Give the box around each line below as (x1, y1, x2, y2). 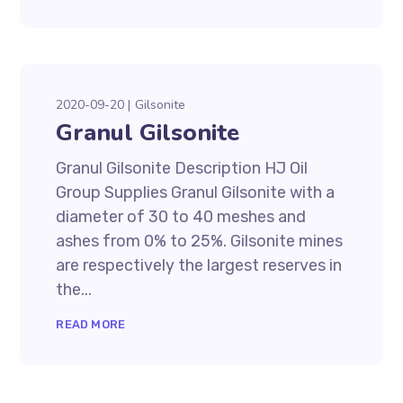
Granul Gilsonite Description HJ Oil (56, 158, 309, 178)
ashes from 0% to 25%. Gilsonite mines (56, 231, 344, 251)
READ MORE (56, 318, 126, 331)
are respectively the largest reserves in (56, 255, 343, 275)
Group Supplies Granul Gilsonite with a (56, 183, 336, 202)
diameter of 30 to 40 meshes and (56, 207, 307, 227)
